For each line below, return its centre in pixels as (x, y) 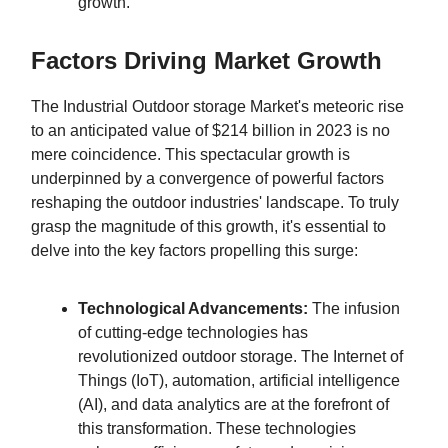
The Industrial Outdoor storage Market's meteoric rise (217, 106)
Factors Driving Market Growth (206, 60)
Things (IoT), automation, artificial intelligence (239, 380)
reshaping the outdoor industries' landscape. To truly (215, 202)
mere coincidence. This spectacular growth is (190, 154)
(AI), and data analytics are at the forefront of (233, 404)
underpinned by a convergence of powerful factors (207, 178)
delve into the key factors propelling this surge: (194, 250)
